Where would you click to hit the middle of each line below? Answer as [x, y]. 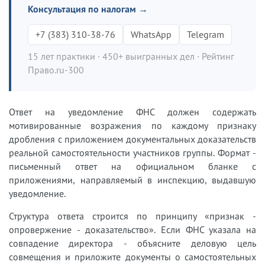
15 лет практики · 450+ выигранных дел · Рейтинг [131, 56]
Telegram [206, 34]
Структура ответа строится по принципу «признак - [132, 216]
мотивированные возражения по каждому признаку [132, 125]
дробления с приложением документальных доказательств [132, 139]
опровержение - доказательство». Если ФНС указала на [132, 229]
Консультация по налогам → [88, 9]
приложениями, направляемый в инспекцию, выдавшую [132, 180]
